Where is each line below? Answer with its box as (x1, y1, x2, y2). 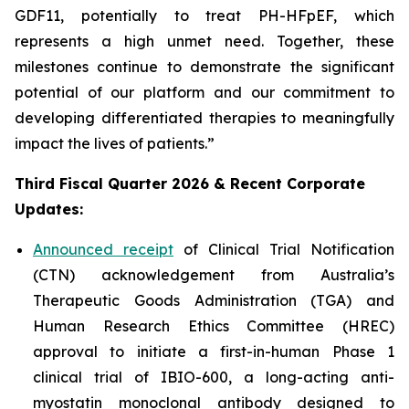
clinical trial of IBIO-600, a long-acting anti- (33, 368, 394, 386)
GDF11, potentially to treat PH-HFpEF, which (15, 6, 394, 25)
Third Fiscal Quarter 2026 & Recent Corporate (15, 174, 365, 193)
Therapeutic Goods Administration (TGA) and (33, 291, 394, 309)
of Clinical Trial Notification (173, 240, 394, 258)
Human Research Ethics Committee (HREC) (33, 317, 394, 335)
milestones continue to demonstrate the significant (15, 58, 394, 76)
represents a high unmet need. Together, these (15, 32, 394, 50)
